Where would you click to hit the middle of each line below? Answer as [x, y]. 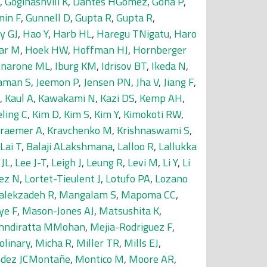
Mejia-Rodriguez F [131, 227]
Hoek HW [46, 50]
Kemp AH [161, 98]
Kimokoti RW [152, 114]
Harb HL [72, 34]
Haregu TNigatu [133, 34]
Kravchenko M [80, 130]
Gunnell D [48, 18]
